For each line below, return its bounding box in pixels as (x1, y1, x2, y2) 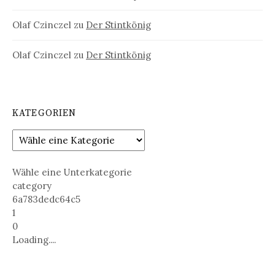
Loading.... (12, 233, 56, 246)
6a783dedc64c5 (12, 193, 80, 205)
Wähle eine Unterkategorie (12, 166, 132, 178)
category (12, 179, 52, 192)
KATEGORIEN (12, 107, 77, 120)
